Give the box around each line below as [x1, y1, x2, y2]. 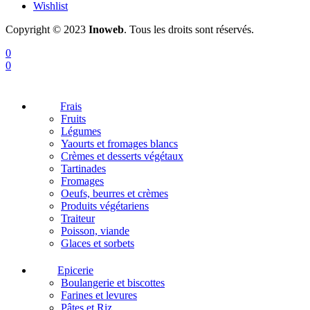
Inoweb [89, 23, 124, 35]
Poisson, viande [61, 224, 129, 237]
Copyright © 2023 [6, 23, 89, 35]
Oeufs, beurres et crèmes [61, 187, 168, 199]
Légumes [61, 125, 101, 137]
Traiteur [61, 212, 95, 224]
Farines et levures [61, 289, 137, 301]
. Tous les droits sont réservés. [124, 23, 254, 35]
